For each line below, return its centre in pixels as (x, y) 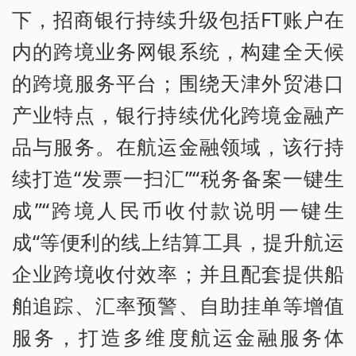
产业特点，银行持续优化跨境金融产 (178, 115)
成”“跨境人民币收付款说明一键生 (178, 210)
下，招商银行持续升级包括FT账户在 (178, 19)
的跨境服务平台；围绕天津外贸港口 (178, 83)
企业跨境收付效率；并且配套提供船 (178, 274)
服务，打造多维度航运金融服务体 (178, 337)
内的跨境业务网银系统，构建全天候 (178, 51)
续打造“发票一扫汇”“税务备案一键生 (178, 178)
